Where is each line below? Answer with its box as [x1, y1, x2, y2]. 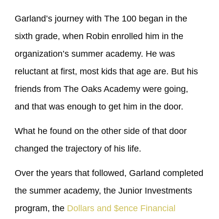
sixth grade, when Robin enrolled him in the [15, 31, 183, 41]
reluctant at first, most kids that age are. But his [15, 66, 198, 76]
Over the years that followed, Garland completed [15, 168, 203, 178]
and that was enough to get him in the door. [15, 101, 183, 111]
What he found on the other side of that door [15, 126, 187, 136]
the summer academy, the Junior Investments [15, 186, 192, 196]
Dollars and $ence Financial [67, 203, 175, 214]
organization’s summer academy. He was [15, 48, 175, 59]
